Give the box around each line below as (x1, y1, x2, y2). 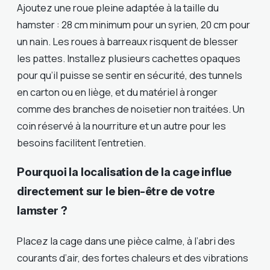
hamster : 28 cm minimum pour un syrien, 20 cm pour (17, 17, 250, 32)
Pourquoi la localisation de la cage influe (17, 165, 232, 179)
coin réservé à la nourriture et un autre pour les (17, 119, 226, 133)
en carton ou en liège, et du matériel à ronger (17, 85, 218, 99)
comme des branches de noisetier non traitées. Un (17, 102, 245, 116)
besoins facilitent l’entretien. (17, 136, 146, 150)
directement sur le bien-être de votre (17, 184, 215, 198)
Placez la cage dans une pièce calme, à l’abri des (17, 233, 235, 248)
